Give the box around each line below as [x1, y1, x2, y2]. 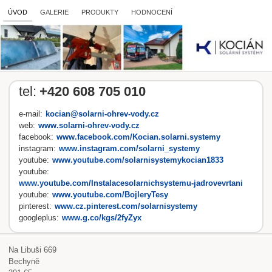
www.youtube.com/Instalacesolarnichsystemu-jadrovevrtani [19, 178, 243, 188]
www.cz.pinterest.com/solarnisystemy [55, 202, 197, 211]
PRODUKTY [81, 8, 118, 16]
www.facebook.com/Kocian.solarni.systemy [56, 132, 220, 142]
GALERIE [40, 8, 69, 16]
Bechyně [8, 257, 39, 267]
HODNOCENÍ [131, 8, 172, 16]
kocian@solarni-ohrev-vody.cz [46, 109, 159, 119]
